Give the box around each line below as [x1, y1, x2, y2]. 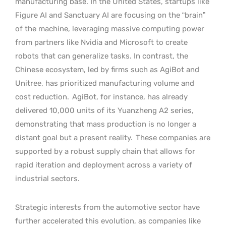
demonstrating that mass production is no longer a [15, 119, 196, 129]
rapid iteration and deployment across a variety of [15, 160, 192, 169]
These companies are [134, 133, 210, 142]
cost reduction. [15, 92, 71, 101]
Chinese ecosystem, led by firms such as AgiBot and [15, 65, 199, 74]
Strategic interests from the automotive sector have [15, 202, 200, 212]
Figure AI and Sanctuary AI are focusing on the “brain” [15, 10, 205, 20]
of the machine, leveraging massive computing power [15, 24, 204, 33]
